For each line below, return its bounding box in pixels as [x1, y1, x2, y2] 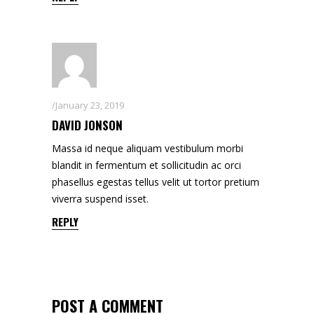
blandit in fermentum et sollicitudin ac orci [52, 158, 241, 172]
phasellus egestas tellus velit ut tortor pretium [52, 175, 259, 189]
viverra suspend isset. [52, 191, 149, 205]
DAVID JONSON [52, 116, 123, 134]
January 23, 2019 [55, 98, 124, 111]
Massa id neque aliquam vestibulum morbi [52, 141, 243, 155]
